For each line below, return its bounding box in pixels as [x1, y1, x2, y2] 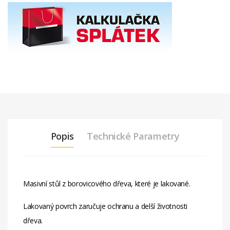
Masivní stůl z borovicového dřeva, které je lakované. [23, 179, 190, 189]
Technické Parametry [86, 130, 180, 143]
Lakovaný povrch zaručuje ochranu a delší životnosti [23, 201, 188, 212]
